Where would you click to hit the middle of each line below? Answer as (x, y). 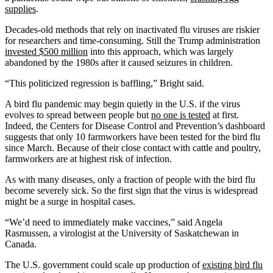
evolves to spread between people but (78, 115)
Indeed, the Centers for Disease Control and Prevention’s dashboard (135, 126)
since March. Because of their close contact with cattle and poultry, (133, 147)
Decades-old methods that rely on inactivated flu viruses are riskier (132, 29)
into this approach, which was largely (161, 51)
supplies (20, 9)
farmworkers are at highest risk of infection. (88, 158)
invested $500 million (46, 51)
